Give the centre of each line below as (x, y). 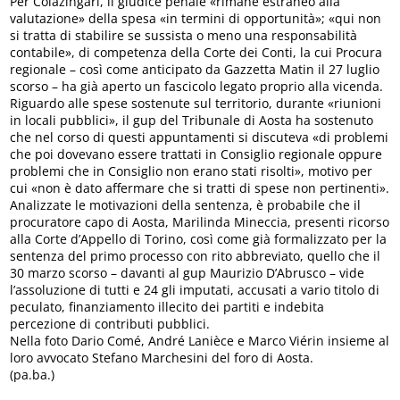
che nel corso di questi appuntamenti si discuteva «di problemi (200, 137)
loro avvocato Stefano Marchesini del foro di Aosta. (162, 357)
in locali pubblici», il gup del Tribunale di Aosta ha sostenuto (192, 120)
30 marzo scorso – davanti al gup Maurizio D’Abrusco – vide (187, 272)
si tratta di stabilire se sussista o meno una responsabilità (184, 35)
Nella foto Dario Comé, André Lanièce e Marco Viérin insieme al (200, 340)
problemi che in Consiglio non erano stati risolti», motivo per (192, 171)
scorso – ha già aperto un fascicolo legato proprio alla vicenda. (197, 86)
